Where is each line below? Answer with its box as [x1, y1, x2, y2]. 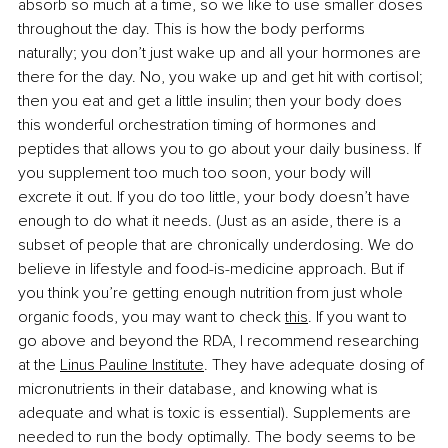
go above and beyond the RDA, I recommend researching [18, 331, 423, 352]
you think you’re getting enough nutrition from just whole [18, 283, 407, 304]
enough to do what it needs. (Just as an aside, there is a [18, 211, 405, 232]
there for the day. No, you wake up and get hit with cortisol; [18, 67, 427, 88]
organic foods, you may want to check [18, 307, 281, 328]
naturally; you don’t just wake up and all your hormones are [18, 43, 425, 64]
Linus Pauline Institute [60, 355, 204, 376]
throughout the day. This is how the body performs [18, 19, 369, 40]
